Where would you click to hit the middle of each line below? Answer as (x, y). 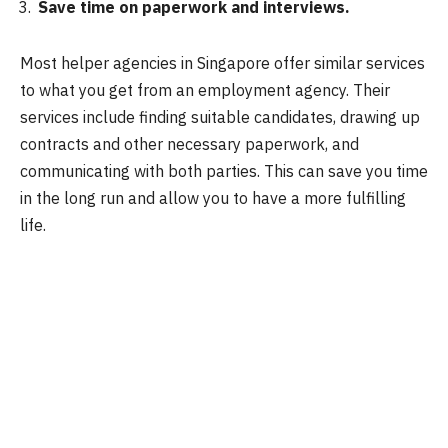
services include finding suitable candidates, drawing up (220, 116)
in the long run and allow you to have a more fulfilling (213, 197)
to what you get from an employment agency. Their (205, 89)
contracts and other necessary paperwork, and (189, 143)
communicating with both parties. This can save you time (224, 170)
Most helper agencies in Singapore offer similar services (222, 62)
